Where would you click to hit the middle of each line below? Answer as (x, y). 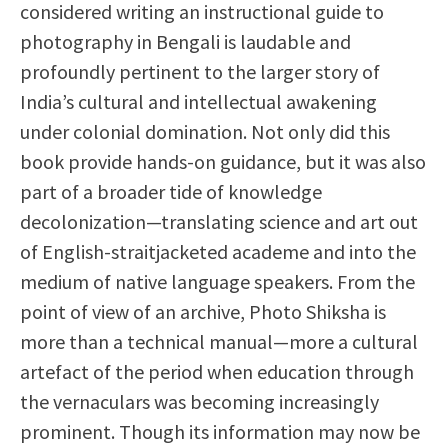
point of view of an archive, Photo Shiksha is (203, 311)
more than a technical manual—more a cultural (219, 341)
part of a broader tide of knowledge (171, 191)
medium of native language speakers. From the (217, 281)
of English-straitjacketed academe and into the (218, 251)
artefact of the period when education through (217, 371)
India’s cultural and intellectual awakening (198, 101)
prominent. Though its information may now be (220, 431)
